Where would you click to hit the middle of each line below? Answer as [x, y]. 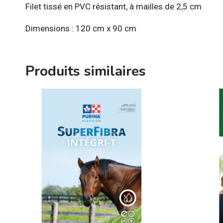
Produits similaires [86, 71]
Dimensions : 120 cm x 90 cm [81, 29]
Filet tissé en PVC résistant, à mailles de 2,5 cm [113, 7]
